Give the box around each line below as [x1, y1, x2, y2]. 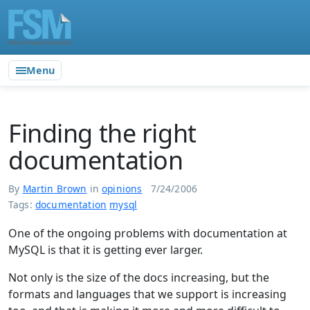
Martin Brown [22, 181, 87, 195]
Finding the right [8, 116, 197, 151]
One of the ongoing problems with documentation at [8, 226, 287, 241]
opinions [102, 181, 143, 195]
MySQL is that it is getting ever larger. [8, 242, 203, 257]
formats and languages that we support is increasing [8, 286, 286, 302]
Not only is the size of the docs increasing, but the [8, 270, 269, 285]
